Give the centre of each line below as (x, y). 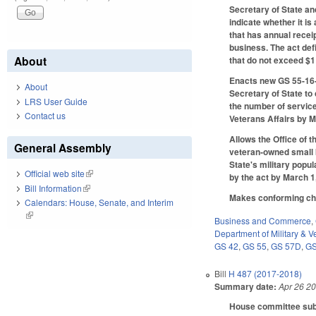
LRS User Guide (56, 101)
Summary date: (246, 286)
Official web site (55, 174)
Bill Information (53, 188)
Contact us (45, 116)
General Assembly (63, 148)
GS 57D (286, 245)
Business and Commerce (263, 220)
